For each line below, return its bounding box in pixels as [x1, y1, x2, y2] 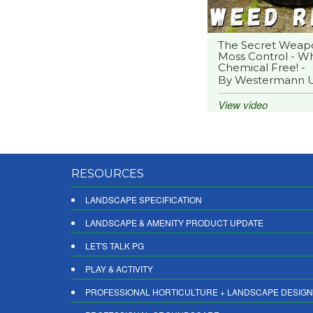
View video [218, 97, 268, 112]
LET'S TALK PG [85, 240, 144, 252]
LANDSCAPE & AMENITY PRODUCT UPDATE [85, 217, 263, 228]
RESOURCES [71, 167, 144, 180]
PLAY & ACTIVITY [85, 263, 153, 275]
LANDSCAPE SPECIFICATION [85, 194, 202, 205]
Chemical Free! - [218, 61, 305, 74]
